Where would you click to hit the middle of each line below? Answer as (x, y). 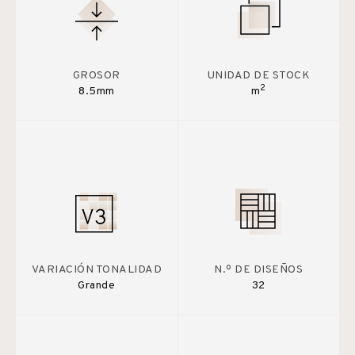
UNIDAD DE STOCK (258, 75)
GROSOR (96, 75)
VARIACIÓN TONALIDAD (96, 269)
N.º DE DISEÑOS (259, 269)
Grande (97, 285)
